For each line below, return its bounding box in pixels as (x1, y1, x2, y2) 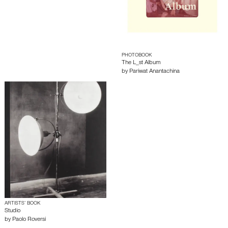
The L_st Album (122, 60, 161, 66)
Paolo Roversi (12, 217, 46, 223)
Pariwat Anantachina (129, 69, 180, 75)
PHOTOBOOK (122, 53, 152, 58)
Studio (5, 208, 20, 214)
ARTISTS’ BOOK (5, 201, 40, 206)
